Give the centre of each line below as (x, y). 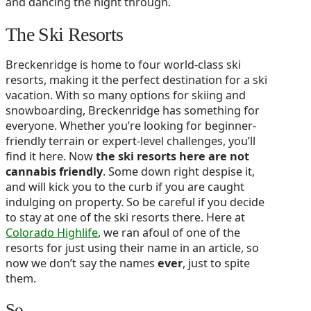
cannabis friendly (54, 172)
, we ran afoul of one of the (169, 233)
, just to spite (216, 263)
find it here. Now (51, 157)
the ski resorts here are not (173, 157)
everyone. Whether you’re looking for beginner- (131, 126)
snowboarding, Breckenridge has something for (133, 111)
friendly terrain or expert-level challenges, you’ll (131, 141)
